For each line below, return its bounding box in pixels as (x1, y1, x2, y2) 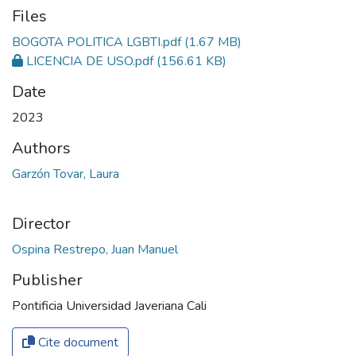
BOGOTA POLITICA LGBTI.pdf (12, 33, 181, 52)
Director (12, 213, 71, 235)
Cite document (35, 334, 118, 352)
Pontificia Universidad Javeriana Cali (12, 297, 207, 315)
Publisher (12, 269, 83, 292)
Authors (12, 137, 71, 160)
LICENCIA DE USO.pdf (26, 52, 153, 71)
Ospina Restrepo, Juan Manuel (12, 241, 178, 259)
